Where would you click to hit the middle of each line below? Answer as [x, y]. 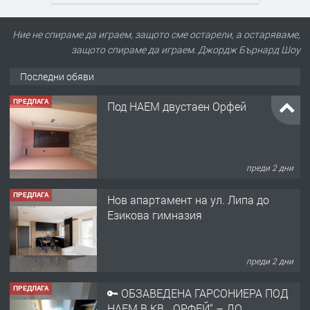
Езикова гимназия [155, 215]
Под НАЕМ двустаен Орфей [177, 106]
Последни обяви [57, 76]
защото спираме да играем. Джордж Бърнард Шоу [186, 49]
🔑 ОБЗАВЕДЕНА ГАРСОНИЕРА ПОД [198, 293]
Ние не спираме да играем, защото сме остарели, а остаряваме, [156, 34]
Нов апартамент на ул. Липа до [188, 199]
